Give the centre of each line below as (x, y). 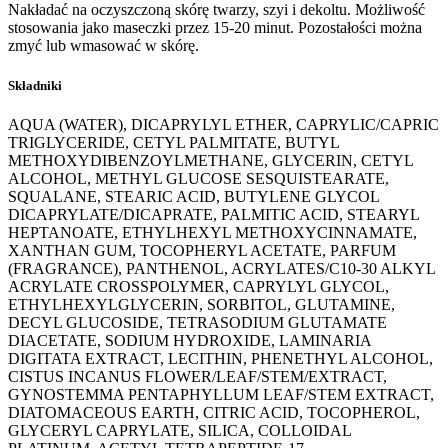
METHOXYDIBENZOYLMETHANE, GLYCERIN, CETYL (210, 160)
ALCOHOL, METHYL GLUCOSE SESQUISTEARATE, (198, 178)
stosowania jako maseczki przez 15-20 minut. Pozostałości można (215, 28)
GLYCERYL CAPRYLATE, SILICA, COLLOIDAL (179, 430)
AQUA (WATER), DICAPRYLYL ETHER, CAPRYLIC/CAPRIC (223, 124)
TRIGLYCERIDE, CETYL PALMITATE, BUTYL (173, 142)
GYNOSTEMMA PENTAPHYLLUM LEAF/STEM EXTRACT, (221, 394)
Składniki (35, 85)
